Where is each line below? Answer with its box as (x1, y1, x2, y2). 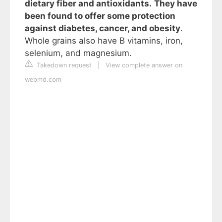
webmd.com (25, 76, 61, 83)
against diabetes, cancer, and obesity (25, 23, 180, 33)
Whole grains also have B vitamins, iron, (25, 36, 183, 46)
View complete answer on (106, 61, 182, 69)
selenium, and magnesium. (25, 48, 132, 58)
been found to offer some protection (25, 11, 175, 21)
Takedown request (35, 61, 92, 69)
